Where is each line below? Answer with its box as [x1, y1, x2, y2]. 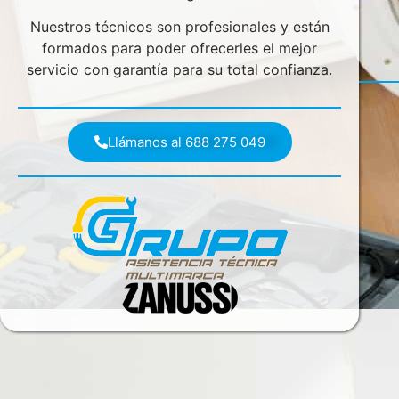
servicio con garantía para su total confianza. [27, 61, 333, 79]
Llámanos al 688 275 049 [107, 133, 265, 151]
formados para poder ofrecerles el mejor [42, 39, 318, 58]
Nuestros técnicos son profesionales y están [29, 18, 330, 37]
